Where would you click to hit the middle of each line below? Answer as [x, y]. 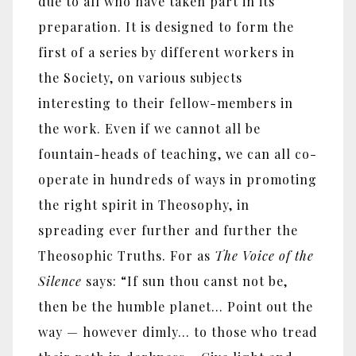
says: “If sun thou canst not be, [185, 281]
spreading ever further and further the [168, 230]
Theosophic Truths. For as [126, 255]
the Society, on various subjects [140, 77]
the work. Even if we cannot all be [149, 128]
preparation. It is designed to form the [166, 26]
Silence [60, 281]
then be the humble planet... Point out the [176, 306]
